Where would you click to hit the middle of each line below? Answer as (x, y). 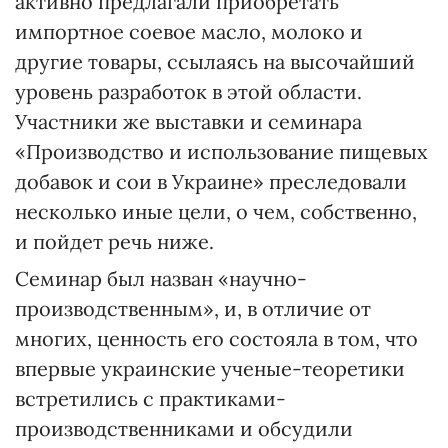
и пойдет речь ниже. (114, 241)
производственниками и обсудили (184, 428)
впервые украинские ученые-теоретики (210, 368)
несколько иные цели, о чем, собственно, (216, 211)
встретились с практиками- (150, 398)
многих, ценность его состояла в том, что (216, 338)
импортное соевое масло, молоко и (189, 31)
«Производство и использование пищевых (221, 151)
